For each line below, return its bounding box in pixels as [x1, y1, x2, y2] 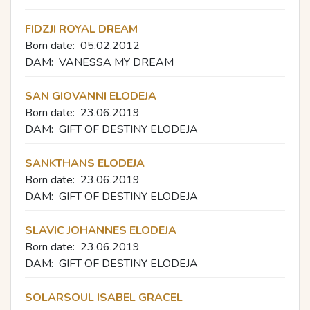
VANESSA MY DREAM [59, 54, 174, 70]
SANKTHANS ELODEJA [25, 155, 145, 171]
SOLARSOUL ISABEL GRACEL [25, 289, 183, 305]
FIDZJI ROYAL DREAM [25, 21, 138, 37]
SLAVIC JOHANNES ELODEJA [25, 222, 176, 238]
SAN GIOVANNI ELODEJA [25, 88, 156, 104]
